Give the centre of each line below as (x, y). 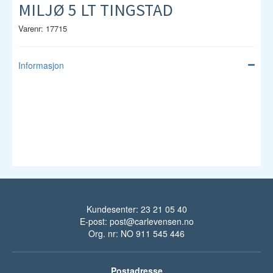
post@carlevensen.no (151, 221)
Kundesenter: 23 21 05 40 (136, 209)
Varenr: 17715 (43, 28)
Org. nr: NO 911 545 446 (136, 233)
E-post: (94, 221)
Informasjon (41, 65)
